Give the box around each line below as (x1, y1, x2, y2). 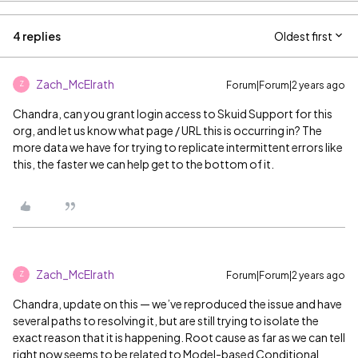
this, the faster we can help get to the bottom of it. (13, 156, 274, 171)
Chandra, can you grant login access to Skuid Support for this (13, 105, 332, 121)
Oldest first (274, 28, 332, 43)
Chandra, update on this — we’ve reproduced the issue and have (13, 296, 342, 311)
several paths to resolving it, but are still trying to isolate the (13, 312, 319, 328)
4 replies (13, 28, 61, 43)
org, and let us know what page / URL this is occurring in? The (13, 122, 322, 137)
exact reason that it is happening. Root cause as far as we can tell (13, 329, 345, 344)
